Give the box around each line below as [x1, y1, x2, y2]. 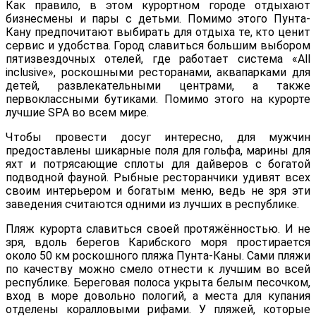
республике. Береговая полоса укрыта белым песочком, [6, 275, 310, 289]
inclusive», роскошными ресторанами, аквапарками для [6, 65, 310, 79]
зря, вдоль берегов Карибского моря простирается [6, 235, 310, 249]
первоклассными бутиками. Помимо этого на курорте [6, 92, 310, 106]
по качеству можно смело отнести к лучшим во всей [6, 262, 310, 276]
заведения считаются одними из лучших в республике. [6, 197, 299, 211]
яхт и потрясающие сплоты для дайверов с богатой [6, 157, 310, 171]
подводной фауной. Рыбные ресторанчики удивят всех [6, 170, 310, 184]
